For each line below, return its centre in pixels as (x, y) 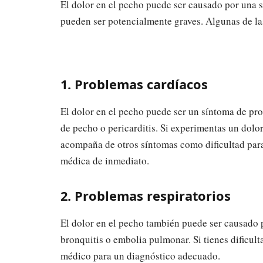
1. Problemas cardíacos (134, 84)
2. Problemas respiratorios (146, 195)
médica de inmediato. (105, 161)
